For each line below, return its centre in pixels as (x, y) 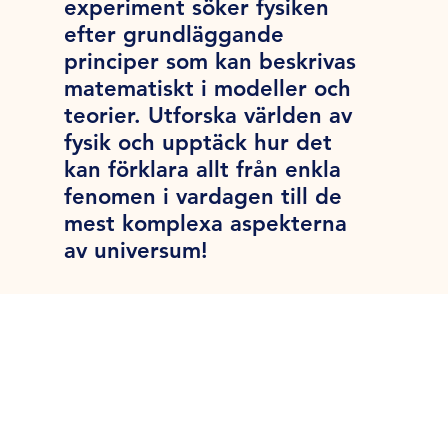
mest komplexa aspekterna (206, 224)
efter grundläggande (174, 35)
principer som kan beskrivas (210, 62)
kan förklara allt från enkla (203, 170)
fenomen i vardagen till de (203, 197)
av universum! (136, 251)
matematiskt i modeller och (208, 89)
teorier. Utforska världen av (208, 116)
